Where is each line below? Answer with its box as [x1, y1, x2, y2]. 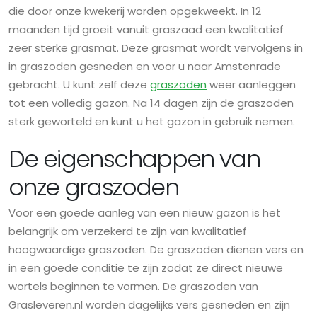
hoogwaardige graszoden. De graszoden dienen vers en [8, 242, 304, 258]
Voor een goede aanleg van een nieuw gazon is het [8, 205, 281, 221]
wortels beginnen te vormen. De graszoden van [8, 279, 258, 294]
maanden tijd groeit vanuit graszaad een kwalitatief [8, 22, 284, 38]
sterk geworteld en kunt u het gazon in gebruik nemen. [8, 114, 295, 129]
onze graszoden [8, 171, 178, 204]
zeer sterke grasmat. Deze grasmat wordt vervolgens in [8, 40, 303, 56]
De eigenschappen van [8, 142, 260, 176]
